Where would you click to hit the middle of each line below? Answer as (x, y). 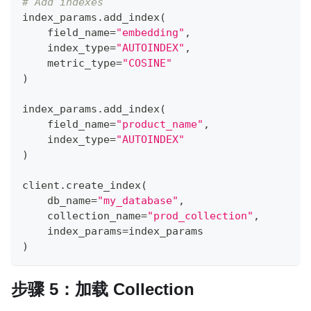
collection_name (82, 216)
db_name (57, 201)
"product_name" (160, 125)
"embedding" (150, 33)
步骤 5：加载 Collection (103, 289)
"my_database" (138, 201)
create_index (103, 186)
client (41, 186)
